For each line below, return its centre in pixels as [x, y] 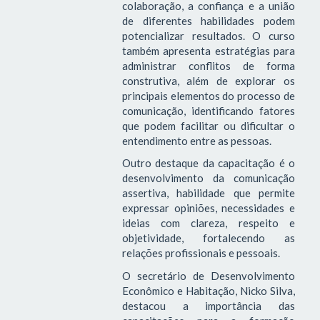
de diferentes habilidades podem [208, 20]
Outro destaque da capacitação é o [208, 163]
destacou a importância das [208, 305]
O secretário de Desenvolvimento [208, 275]
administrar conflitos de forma [208, 65]
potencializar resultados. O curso [208, 35]
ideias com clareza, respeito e [208, 223]
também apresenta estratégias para [208, 50]
